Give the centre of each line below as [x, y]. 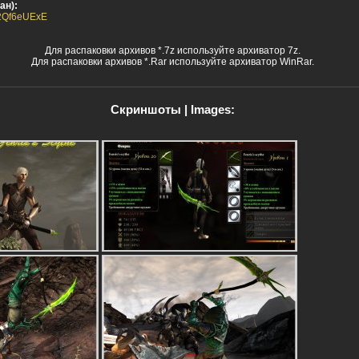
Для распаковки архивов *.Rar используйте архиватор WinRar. [172, 61]
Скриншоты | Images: [172, 109]
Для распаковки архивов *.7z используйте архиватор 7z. [172, 50]
